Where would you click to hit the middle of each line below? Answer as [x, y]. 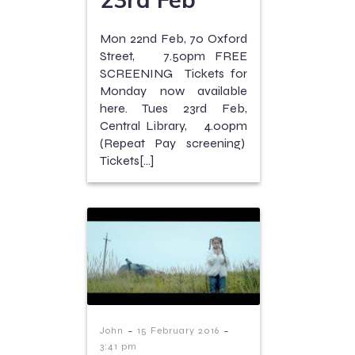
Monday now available [174, 90]
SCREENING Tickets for [174, 73]
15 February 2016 [178, 330]
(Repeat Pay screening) [174, 143]
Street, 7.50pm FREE [174, 55]
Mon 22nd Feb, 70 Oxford [174, 38]
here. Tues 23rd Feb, [174, 108]
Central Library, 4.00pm [174, 125]
